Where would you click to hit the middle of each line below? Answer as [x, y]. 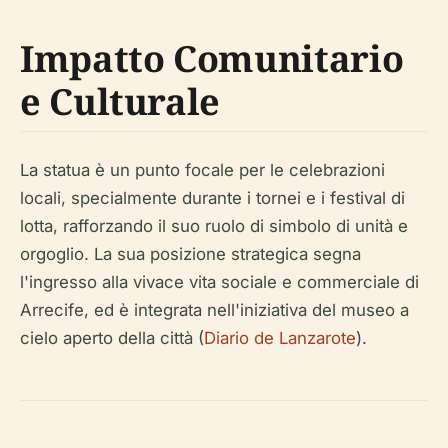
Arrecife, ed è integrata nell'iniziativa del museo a [214, 310]
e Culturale [120, 101]
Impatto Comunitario [212, 58]
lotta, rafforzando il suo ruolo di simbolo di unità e [214, 226]
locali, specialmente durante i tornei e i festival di [212, 198]
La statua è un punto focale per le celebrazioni [202, 170]
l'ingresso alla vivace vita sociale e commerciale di [219, 282]
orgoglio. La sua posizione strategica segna [190, 254]
